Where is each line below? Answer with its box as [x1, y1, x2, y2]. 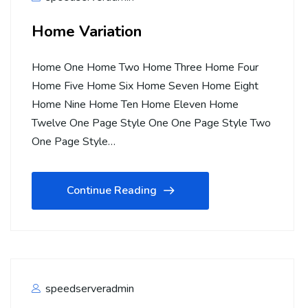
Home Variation [32, 21, 142, 42]
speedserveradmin [43, 281, 134, 296]
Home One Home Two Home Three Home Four [32, 60, 258, 75]
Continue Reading [67, 183, 157, 198]
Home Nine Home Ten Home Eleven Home [32, 97, 239, 112]
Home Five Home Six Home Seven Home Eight [32, 78, 258, 93]
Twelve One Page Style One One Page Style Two [32, 115, 271, 131]
